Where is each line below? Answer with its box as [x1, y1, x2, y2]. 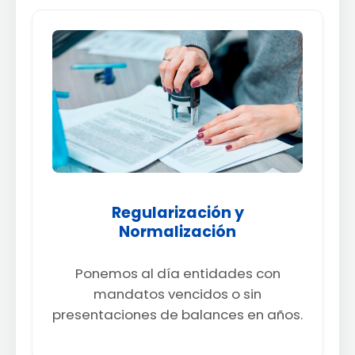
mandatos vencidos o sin [94, 284, 261, 303]
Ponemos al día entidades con [74, 263, 281, 283]
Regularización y [111, 201, 244, 223]
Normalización [119, 220, 236, 242]
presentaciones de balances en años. [52, 304, 303, 324]
